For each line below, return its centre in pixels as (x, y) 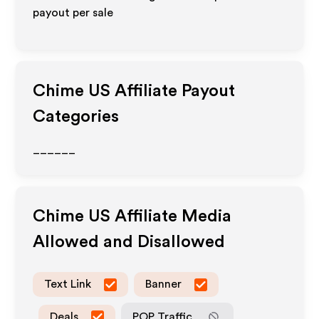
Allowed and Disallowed (129, 242)
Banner (164, 284)
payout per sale (73, 13)
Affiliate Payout (173, 91)
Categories (76, 117)
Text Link (68, 284)
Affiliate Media (171, 216)
